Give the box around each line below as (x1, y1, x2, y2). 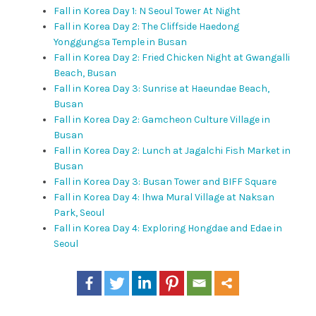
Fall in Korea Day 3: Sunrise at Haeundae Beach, (53, 82, 269, 95)
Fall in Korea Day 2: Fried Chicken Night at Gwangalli (53, 51, 290, 63)
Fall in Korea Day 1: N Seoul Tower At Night (53, 4, 241, 17)
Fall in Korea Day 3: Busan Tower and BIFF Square (53, 175, 276, 188)
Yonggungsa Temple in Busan (53, 35, 187, 48)
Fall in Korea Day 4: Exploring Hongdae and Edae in (53, 221, 282, 234)
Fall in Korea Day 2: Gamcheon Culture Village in (53, 113, 270, 126)
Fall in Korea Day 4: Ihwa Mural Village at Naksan (53, 190, 274, 203)
